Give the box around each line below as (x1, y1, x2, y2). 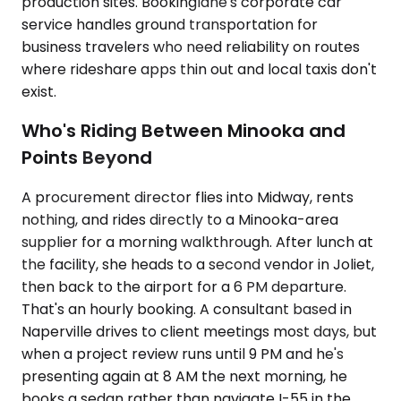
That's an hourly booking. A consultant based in (21, 299, 352, 320)
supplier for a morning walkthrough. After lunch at (21, 232, 373, 252)
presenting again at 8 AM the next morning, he (21, 366, 347, 387)
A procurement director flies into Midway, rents (21, 187, 354, 208)
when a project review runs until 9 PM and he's (21, 344, 344, 364)
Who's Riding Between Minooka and (21, 118, 346, 144)
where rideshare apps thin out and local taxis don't (21, 58, 377, 80)
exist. (21, 81, 56, 102)
